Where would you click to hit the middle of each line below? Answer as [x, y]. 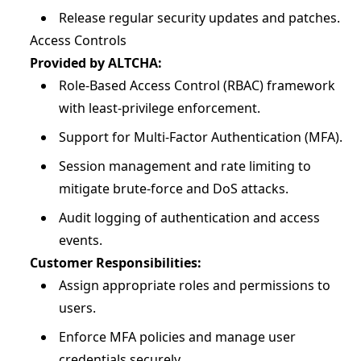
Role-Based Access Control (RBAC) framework [197, 85]
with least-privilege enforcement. [160, 108]
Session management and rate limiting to [185, 166]
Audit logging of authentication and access [189, 218]
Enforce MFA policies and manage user [177, 337]
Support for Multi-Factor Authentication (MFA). [201, 137]
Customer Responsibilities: [116, 263]
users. [77, 308]
